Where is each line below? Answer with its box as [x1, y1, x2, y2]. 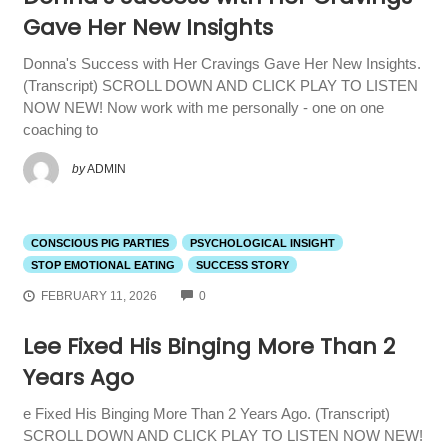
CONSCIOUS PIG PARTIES [30, 236, 169, 249]
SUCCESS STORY [195, 258, 289, 271]
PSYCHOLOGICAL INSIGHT [189, 236, 335, 249]
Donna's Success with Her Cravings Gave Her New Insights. [22, 55, 421, 73]
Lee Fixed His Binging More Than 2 [22, 331, 395, 363]
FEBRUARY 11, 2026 [40, 289, 157, 304]
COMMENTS [204, 287, 275, 302]
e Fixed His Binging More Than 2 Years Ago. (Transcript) [22, 405, 390, 423]
